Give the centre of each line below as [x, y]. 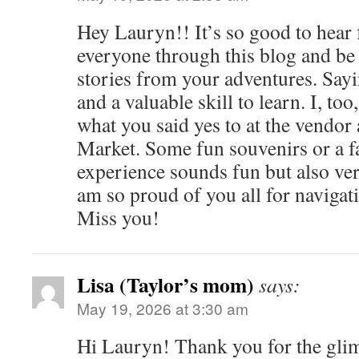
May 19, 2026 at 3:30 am [163, 309]
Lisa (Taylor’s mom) [165, 285]
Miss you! [118, 218]
